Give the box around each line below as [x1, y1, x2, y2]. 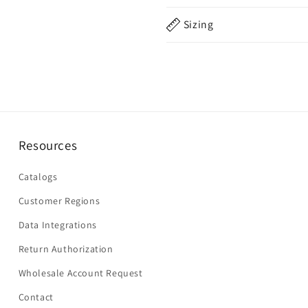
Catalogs [18, 170, 58, 183]
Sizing [183, 17, 214, 32]
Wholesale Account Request [18, 267, 143, 279]
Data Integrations [18, 219, 97, 231]
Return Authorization [18, 243, 113, 255]
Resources [18, 137, 78, 153]
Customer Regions [18, 195, 100, 207]
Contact [18, 291, 54, 303]
